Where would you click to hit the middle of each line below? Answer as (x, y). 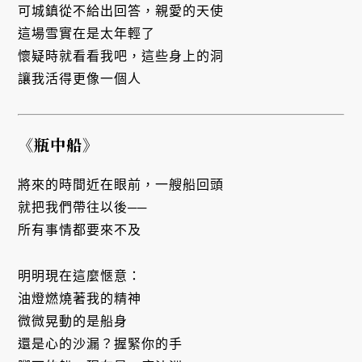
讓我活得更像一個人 (80, 79)
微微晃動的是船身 (73, 322)
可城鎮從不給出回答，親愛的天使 (121, 11)
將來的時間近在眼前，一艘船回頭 (121, 185)
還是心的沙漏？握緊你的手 (101, 344)
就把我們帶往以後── (83, 208)
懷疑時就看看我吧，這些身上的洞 (121, 57)
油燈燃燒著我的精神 (80, 299)
